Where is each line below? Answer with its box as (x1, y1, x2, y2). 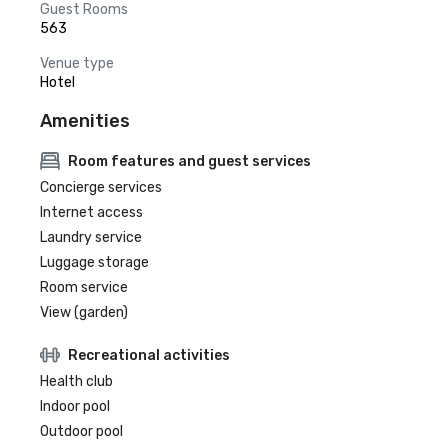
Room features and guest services (68, 152, 311, 170)
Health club (40, 373, 113, 390)
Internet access (40, 204, 143, 221)
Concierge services (40, 179, 162, 196)
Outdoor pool (40, 423, 123, 440)
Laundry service (40, 229, 142, 246)
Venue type (40, 55, 114, 72)
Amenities (40, 110, 130, 132)
